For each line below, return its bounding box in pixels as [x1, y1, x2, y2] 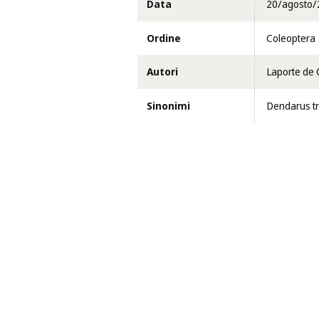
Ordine [146, 30, 181, 46]
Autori [146, 64, 178, 80]
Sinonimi [146, 98, 190, 114]
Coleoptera [266, 30, 315, 46]
